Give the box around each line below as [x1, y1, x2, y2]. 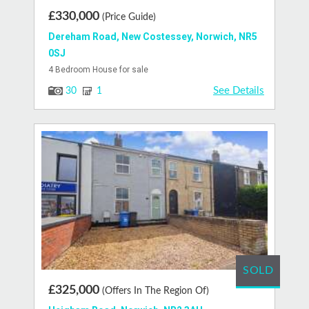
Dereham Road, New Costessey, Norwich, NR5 [48, 30, 257, 42]
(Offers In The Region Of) [102, 286, 209, 297]
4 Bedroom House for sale [48, 64, 148, 74]
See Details [213, 85, 264, 96]
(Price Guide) [102, 12, 156, 22]
